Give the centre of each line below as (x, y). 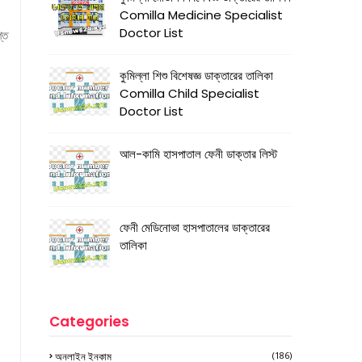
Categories (89, 322)
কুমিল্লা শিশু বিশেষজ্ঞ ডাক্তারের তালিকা (196, 76)
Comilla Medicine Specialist (201, 15)
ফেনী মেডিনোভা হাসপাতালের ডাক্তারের (195, 227)
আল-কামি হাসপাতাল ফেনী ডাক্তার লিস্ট (198, 154)
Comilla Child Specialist (189, 93)
